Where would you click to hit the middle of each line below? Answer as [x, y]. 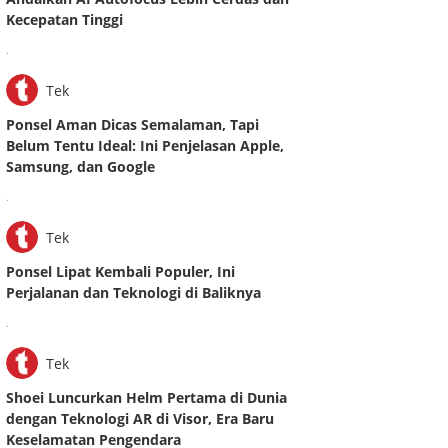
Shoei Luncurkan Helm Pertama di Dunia [146, 398]
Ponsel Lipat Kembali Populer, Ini [120, 272]
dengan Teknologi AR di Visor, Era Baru [140, 419]
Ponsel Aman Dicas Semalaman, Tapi [132, 125]
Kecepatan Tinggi [64, 20]
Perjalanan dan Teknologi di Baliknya [133, 293]
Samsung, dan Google [80, 167]
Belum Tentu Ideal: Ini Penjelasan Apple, [145, 146]
